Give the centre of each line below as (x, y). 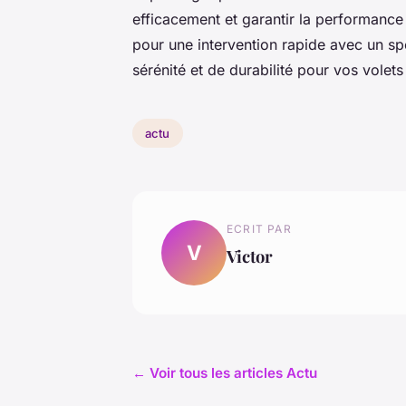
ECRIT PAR (259, 228)
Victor (250, 256)
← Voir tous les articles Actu (225, 372)
